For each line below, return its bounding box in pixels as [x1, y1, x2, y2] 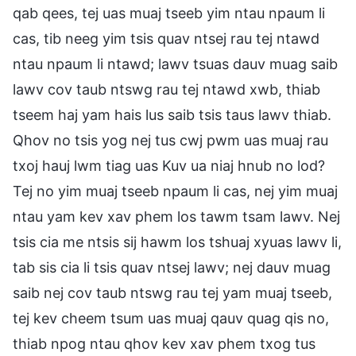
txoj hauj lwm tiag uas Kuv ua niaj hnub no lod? [13, 157, 325, 174]
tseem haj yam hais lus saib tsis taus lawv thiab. [13, 106, 331, 123]
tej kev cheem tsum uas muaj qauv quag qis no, [13, 309, 329, 327]
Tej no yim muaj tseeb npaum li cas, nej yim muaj [13, 182, 338, 199]
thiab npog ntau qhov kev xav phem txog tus [13, 335, 315, 352]
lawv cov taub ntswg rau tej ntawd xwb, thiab [13, 80, 320, 98]
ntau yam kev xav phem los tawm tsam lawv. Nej [13, 207, 340, 225]
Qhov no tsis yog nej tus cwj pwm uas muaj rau [13, 131, 328, 149]
